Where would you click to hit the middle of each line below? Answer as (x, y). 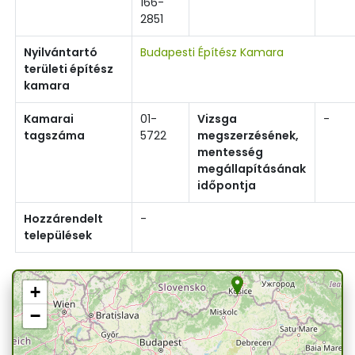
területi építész (69, 69)
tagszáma (54, 135)
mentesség (230, 152)
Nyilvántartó (61, 52)
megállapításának (252, 168)
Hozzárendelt (63, 218)
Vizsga (217, 118)
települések (58, 235)
